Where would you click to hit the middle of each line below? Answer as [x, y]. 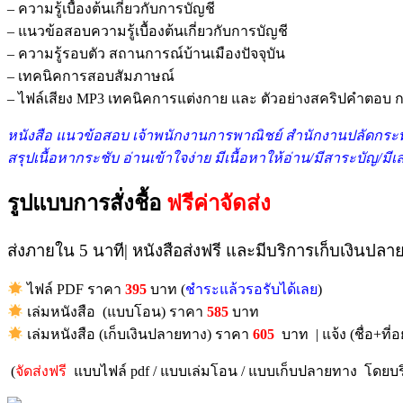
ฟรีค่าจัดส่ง [219, 204]
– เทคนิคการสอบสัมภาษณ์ [91, 76]
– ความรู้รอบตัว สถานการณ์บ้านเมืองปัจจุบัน [146, 53]
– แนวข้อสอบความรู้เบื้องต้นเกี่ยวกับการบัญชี [148, 31]
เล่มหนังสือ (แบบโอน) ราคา [116, 311]
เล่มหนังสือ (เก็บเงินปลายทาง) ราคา [139, 334]
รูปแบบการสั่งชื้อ [87, 204]
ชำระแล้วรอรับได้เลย [252, 289]
